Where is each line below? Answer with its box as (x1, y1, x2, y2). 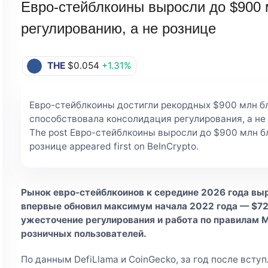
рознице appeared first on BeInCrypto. (29, 141, 199, 153)
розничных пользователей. (20, 228, 147, 240)
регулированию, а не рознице (20, 20, 216, 37)
